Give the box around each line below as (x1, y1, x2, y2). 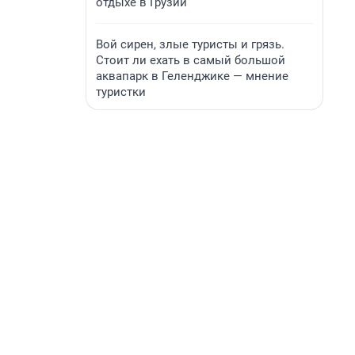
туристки (96, 85, 146, 99)
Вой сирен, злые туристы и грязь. (96, 37, 284, 52)
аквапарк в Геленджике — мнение (96, 69, 288, 83)
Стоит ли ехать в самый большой (96, 53, 285, 67)
